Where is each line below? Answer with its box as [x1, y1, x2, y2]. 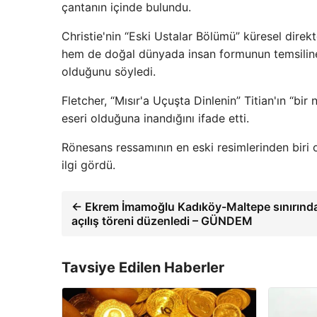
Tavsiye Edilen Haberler [62, 259, 224, 276]
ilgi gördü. [62, 158, 115, 172]
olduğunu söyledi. [62, 64, 156, 79]
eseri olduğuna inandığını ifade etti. [62, 111, 249, 125]
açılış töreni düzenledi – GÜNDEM [71, 214, 253, 228]
